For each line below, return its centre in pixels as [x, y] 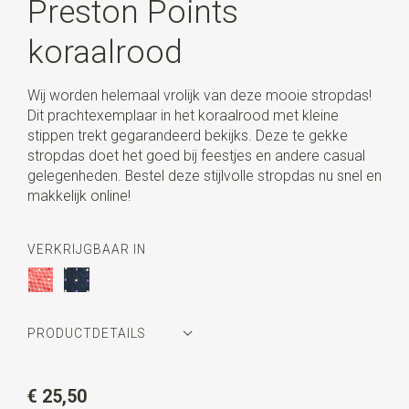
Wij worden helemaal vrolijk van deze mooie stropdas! [199, 95]
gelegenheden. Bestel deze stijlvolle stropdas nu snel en [204, 175]
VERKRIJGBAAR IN [86, 250]
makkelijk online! [79, 195]
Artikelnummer [77, 378]
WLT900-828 [169, 378]
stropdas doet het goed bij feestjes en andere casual [196, 155]
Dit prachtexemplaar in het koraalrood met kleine [183, 115]
